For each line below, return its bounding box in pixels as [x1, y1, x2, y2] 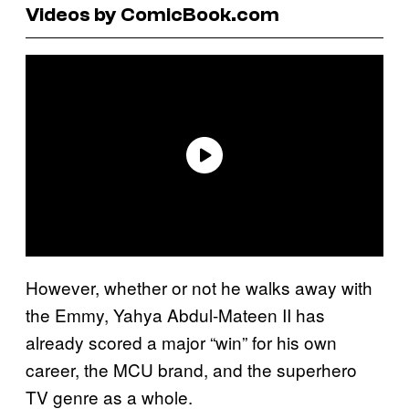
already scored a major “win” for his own [26, 329, 337, 354]
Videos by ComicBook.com [26, 2, 279, 26]
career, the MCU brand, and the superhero [26, 356, 357, 382]
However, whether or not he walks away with [26, 274, 372, 299]
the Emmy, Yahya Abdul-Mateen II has [26, 301, 325, 327]
